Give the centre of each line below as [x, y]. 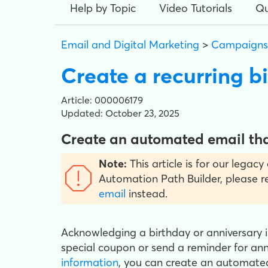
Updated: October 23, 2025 [120, 113]
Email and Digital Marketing [130, 45]
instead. [148, 194]
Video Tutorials [196, 8]
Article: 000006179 [102, 100]
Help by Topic [103, 8]
